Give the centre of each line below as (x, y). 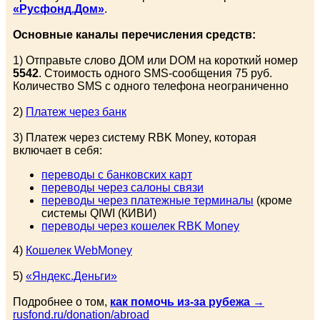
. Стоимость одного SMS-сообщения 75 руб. (155, 74)
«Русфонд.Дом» (59, 9)
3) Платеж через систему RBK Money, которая (135, 138)
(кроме (273, 201)
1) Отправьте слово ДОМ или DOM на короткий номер (155, 61)
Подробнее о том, (61, 302)
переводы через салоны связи (122, 188)
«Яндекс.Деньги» (71, 276)
